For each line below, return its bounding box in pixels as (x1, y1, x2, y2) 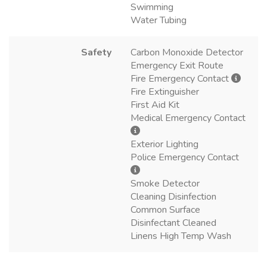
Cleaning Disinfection (131, 190, 216, 203)
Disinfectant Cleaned (131, 216, 216, 229)
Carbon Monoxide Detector (131, 45, 243, 59)
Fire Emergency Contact (131, 72, 231, 85)
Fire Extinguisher (131, 85, 199, 98)
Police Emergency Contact (131, 150, 239, 164)
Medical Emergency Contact (131, 111, 246, 125)
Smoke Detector (131, 176, 200, 190)
